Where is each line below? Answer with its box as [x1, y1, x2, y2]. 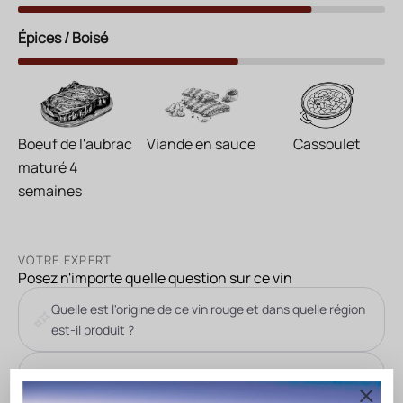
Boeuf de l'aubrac [18, 133, 132, 154]
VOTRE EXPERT [18, 251, 112, 268]
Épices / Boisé [18, 27, 108, 48]
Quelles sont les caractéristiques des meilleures [51, 364, 324, 382]
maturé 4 [18, 157, 77, 177]
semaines [18, 180, 82, 201]
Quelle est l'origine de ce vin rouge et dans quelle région [51, 300, 365, 318]
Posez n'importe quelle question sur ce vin [18, 267, 292, 288]
